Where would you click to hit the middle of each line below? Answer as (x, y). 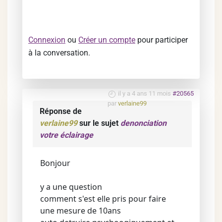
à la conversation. (59, 53)
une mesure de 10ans (81, 211)
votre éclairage (66, 135)
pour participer (162, 40)
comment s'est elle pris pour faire (103, 199)
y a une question (71, 187)
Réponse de (61, 111)
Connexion (47, 40)
